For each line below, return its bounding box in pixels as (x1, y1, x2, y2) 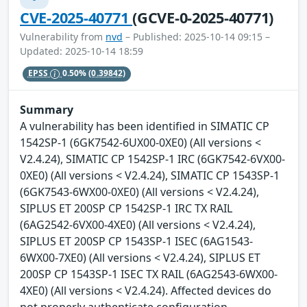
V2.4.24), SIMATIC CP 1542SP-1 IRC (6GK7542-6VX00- (20, 151, 285, 167)
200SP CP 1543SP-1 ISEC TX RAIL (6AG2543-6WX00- (20, 266, 278, 282)
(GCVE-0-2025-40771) (132, 7, 274, 27)
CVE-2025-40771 (20, 7, 133, 27)
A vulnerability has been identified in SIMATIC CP (20, 118, 269, 134)
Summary (20, 101, 73, 117)
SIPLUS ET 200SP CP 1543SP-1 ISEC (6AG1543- (20, 233, 253, 249)
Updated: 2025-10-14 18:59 (20, 44, 143, 58)
